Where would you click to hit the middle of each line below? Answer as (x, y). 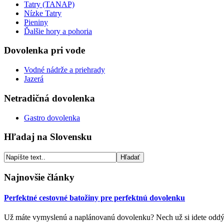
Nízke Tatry (43, 13)
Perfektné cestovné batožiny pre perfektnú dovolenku (94, 197)
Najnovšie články (39, 177)
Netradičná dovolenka (49, 98)
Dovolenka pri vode (44, 50)
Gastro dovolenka (52, 117)
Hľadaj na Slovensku (48, 137)
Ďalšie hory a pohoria (58, 31)
